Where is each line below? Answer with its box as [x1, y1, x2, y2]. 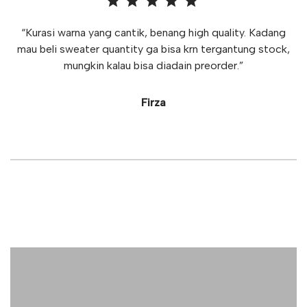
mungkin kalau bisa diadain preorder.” [64, 58, 243, 72]
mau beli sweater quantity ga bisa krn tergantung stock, [17, 42, 290, 56]
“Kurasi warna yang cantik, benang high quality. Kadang [21, 25, 286, 39]
